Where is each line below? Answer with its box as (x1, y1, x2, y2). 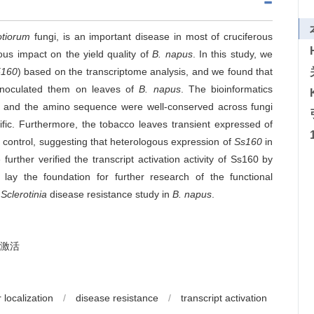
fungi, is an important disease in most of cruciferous (30, 31, 273, 42)
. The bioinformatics (180, 83, 273, 95)
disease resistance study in (47, 189, 172, 200)
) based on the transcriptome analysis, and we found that (17, 66, 273, 77)
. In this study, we (192, 48, 273, 60)
